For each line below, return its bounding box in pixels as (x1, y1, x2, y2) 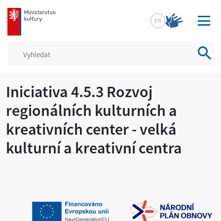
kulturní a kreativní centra (6, 138, 182, 158)
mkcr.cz (7, 8, 32, 17)
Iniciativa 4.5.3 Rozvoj (6, 82, 152, 102)
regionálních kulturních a (6, 101, 177, 120)
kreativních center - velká (6, 119, 177, 139)
